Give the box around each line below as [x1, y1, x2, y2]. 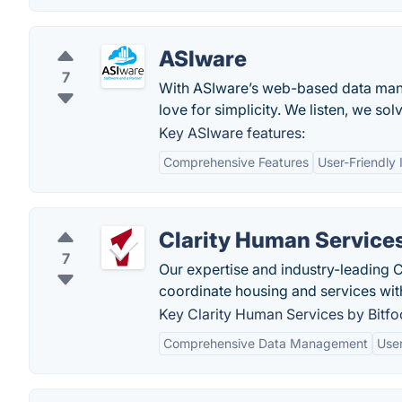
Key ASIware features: [159, 124, 305, 142]
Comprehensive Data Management [163, 336, 368, 351]
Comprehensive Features [163, 154, 309, 170]
